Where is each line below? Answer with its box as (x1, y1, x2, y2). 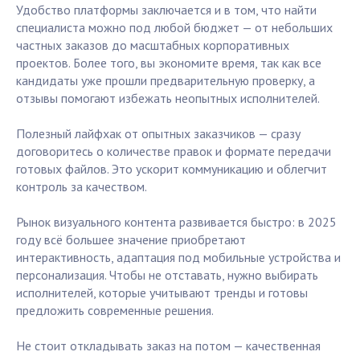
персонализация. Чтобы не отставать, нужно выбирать (16, 267, 318, 284)
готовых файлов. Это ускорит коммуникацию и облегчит (16, 161, 327, 178)
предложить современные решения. (16, 302, 214, 319)
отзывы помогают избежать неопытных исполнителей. (16, 90, 320, 107)
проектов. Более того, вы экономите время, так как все (16, 55, 321, 72)
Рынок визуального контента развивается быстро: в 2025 (16, 214, 337, 231)
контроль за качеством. (16, 178, 147, 195)
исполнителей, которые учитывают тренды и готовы (16, 284, 308, 301)
